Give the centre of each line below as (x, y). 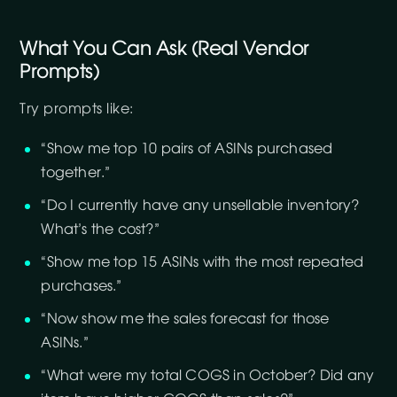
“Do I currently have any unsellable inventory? (200, 206)
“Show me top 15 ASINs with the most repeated (202, 262)
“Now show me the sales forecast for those (185, 319)
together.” (76, 173)
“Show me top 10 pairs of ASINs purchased (187, 149)
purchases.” (82, 286)
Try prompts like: (77, 109)
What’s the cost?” (100, 230)
